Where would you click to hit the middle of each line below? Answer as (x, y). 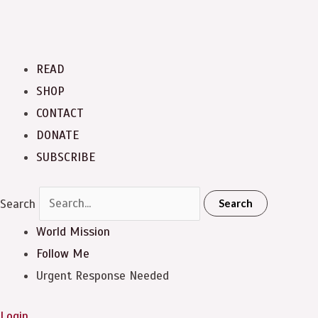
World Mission (73, 232)
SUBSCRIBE (66, 157)
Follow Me (63, 254)
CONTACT (60, 113)
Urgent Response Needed (103, 276)
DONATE (57, 135)
